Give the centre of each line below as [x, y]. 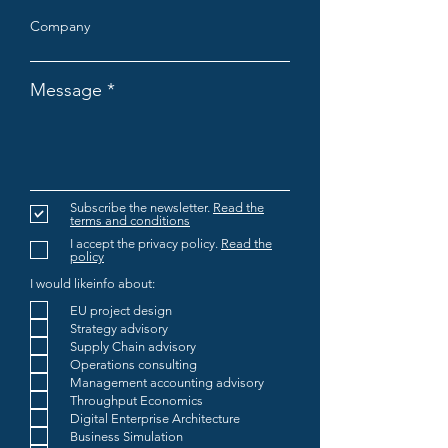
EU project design [121, 310]
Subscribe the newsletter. [140, 207]
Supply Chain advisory [133, 346]
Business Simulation [126, 436]
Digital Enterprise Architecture [155, 418]
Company [60, 26]
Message [66, 90]
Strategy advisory [119, 328]
